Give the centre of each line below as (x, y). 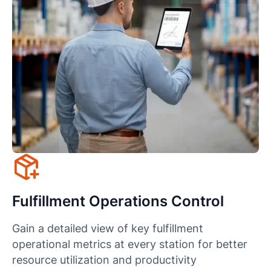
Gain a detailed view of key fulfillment (107, 228)
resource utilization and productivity (104, 260)
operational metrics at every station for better (129, 244)
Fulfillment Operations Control (118, 201)
